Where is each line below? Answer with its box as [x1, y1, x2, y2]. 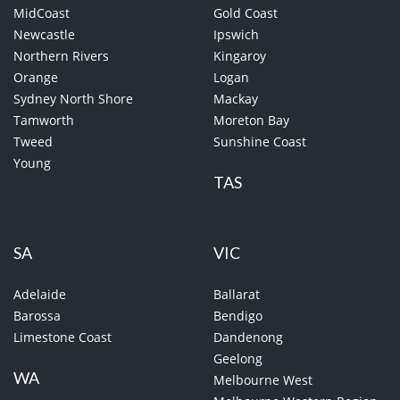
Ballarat [213, 286, 260, 304]
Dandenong [213, 329, 283, 346]
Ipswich [213, 26, 259, 44]
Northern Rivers [13, 47, 109, 65]
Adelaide [13, 286, 66, 304]
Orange [13, 69, 58, 87]
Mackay [213, 90, 258, 108]
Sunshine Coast [213, 133, 306, 151]
